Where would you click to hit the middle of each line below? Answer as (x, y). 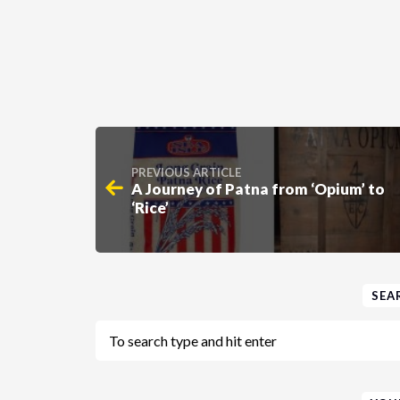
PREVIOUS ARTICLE (186, 172)
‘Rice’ (150, 207)
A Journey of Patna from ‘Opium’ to (258, 188)
